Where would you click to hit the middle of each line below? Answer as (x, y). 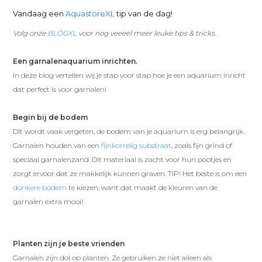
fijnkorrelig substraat (137, 145)
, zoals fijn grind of (202, 145)
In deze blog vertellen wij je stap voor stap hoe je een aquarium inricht (130, 75)
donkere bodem (40, 187)
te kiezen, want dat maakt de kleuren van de (142, 187)
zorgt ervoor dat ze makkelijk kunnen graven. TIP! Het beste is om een (130, 173)
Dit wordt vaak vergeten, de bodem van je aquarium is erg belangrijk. (129, 131)
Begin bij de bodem (51, 117)
